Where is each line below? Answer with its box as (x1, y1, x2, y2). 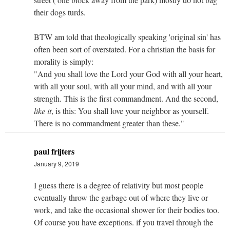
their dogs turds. (34, 6, 86, 17)
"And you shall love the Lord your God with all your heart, (34, 68, 223, 79)
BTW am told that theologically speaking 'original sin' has (34, 31, 221, 42)
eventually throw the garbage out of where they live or (34, 191, 208, 203)
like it (34, 105, 51, 116)
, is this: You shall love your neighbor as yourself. (51, 105, 209, 116)
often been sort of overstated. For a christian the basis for (34, 43, 215, 54)
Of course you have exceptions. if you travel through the (34, 216, 213, 227)
